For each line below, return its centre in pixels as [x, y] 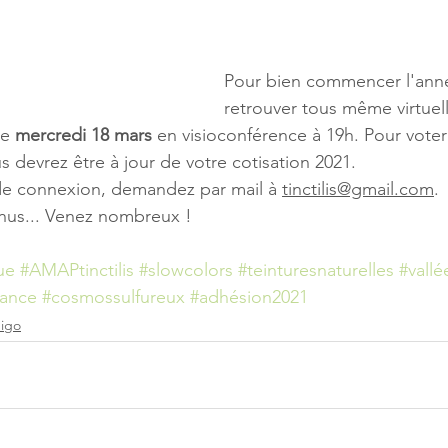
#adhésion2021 [249, 296]
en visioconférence [234, 134]
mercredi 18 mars [83, 134]
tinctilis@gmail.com [358, 188]
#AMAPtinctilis [77, 269]
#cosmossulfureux [113, 296]
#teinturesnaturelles [316, 269]
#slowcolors [186, 269]
